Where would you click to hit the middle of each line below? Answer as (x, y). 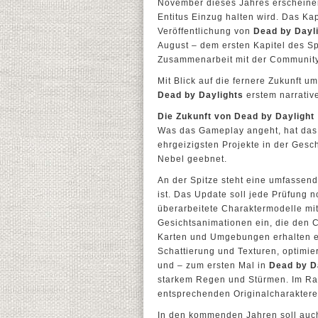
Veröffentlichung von (205, 31)
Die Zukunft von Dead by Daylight (236, 116)
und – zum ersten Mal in (213, 265)
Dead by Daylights (201, 95)
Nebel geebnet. (192, 159)
